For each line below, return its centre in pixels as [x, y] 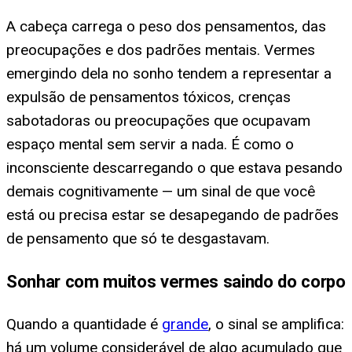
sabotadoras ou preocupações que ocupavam [158, 120]
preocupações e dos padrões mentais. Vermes [161, 49]
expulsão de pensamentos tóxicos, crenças [148, 97]
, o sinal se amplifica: [276, 324]
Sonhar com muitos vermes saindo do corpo [176, 282]
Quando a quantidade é [84, 324]
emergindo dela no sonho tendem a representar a [169, 73]
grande [185, 324]
